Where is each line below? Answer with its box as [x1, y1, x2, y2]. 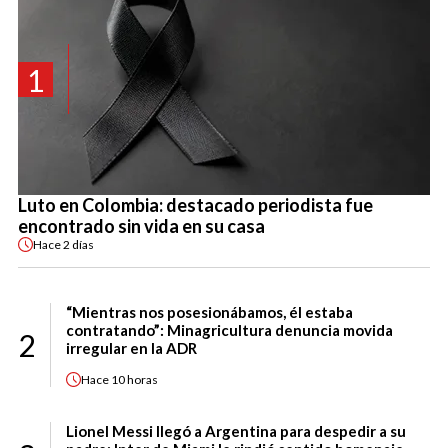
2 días [63, 236, 94, 252]
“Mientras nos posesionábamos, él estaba [66, 303, 353, 322]
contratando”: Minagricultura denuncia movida [66, 321, 393, 340]
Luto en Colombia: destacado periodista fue [18, 194, 373, 217]
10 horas [111, 371, 158, 387]
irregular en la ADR [66, 339, 197, 358]
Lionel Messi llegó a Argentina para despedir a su [66, 422, 406, 441]
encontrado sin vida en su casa [18, 215, 265, 238]
